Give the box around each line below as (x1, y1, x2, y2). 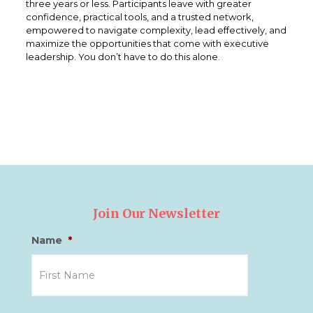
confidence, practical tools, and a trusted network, (25, 11, 254, 23)
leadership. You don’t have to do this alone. (25, 51, 220, 63)
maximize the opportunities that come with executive (25, 38, 269, 50)
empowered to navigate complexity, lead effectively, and (25, 24, 286, 36)
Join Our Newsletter (93, 205, 220, 222)
